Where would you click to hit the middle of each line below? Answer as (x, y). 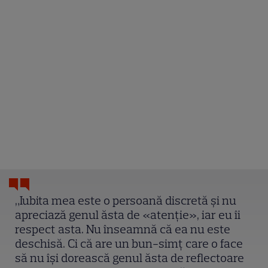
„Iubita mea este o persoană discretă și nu (126, 200)
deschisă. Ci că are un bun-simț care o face (129, 243)
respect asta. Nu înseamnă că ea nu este (123, 229)
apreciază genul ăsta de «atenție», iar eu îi (128, 214)
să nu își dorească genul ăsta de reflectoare (130, 258)
